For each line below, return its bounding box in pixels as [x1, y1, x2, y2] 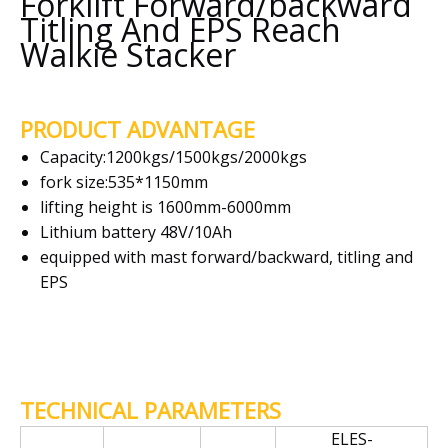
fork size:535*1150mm [40, 171, 208, 194]
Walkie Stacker [20, 33, 236, 77]
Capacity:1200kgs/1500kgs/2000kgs [40, 146, 307, 169]
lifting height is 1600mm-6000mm [40, 196, 291, 219]
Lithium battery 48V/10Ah [40, 221, 232, 244]
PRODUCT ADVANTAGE [20, 114, 255, 145]
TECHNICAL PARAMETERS [20, 395, 281, 426]
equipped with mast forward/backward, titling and [40, 246, 413, 269]
